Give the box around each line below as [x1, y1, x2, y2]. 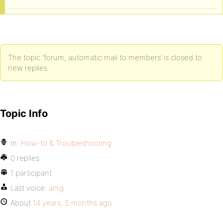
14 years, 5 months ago [33, 198, 112, 208]
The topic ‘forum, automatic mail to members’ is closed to [8, 53, 202, 62]
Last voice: [10, 183, 49, 193]
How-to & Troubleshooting [21, 138, 111, 148]
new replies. [8, 63, 49, 73]
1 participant [10, 168, 52, 178]
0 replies [10, 153, 39, 163]
